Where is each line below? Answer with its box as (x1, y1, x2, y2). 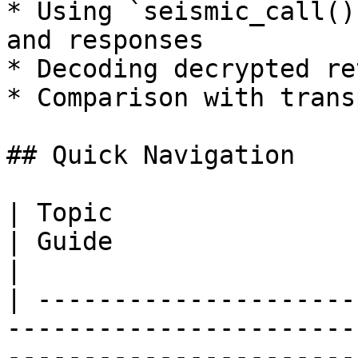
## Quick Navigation (6, 141, 295, 169)
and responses (6, 26, 204, 54)
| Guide (6, 227, 113, 256)
